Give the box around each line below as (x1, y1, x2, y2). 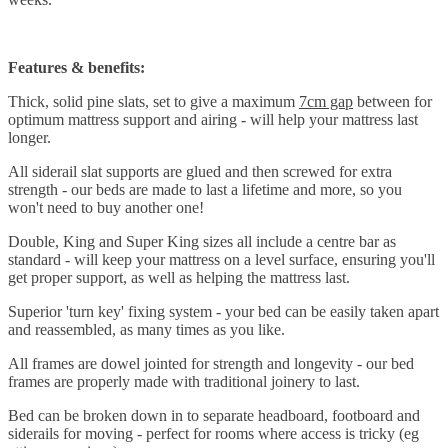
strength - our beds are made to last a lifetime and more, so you (8, 181, 402, 198)
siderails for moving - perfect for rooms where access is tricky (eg (8, 425, 419, 442)
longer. (8, 129, 51, 146)
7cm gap (299, 93, 353, 110)
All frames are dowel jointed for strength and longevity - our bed (8, 355, 414, 372)
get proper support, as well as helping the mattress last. (8, 269, 350, 286)
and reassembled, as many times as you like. (8, 321, 285, 338)
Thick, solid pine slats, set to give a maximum (8, 93, 299, 110)
